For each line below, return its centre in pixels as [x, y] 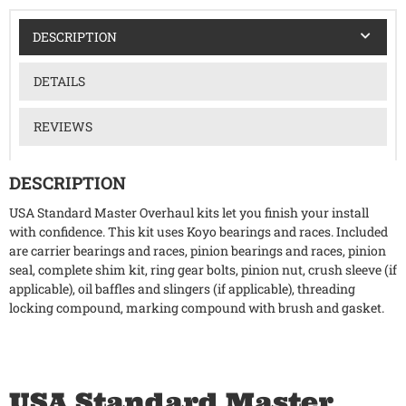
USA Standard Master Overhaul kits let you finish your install [189, 213]
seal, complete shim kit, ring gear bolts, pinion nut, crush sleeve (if [203, 270]
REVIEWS [63, 126]
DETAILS [59, 81]
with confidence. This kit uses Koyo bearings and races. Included [198, 232]
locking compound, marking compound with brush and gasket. [197, 308]
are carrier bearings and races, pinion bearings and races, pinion [198, 251]
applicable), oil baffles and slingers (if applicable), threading [182, 289]
